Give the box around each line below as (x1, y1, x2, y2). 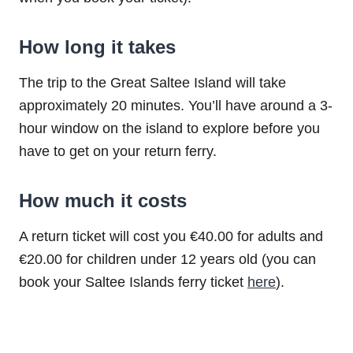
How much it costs (19, 189, 187, 211)
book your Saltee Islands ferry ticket (19, 273, 247, 290)
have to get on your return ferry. (19, 143, 217, 159)
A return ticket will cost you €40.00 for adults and (19, 228, 323, 244)
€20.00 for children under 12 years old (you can (19, 251, 316, 267)
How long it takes (19, 35, 176, 58)
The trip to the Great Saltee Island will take (19, 74, 286, 91)
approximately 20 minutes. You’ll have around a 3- (19, 97, 333, 113)
